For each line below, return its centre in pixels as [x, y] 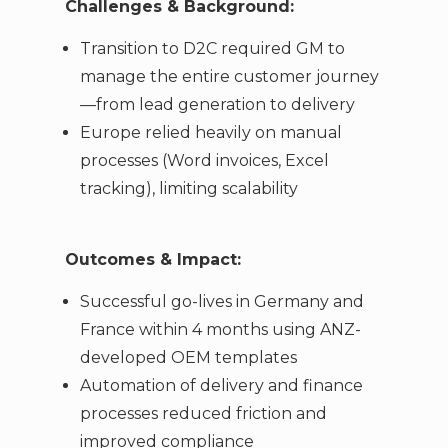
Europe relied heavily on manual [210, 133]
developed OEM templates [188, 358]
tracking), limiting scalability [188, 189]
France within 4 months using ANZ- [220, 330]
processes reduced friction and [203, 414]
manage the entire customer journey [229, 77]
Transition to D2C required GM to [212, 49]
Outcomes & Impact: [152, 259]
